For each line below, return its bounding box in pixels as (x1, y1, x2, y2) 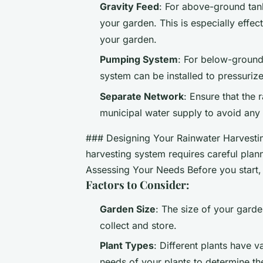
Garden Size (100, 203, 156, 215)
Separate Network (100, 90, 184, 102)
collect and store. (100, 219, 177, 231)
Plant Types (100, 240, 154, 252)
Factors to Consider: (86, 177, 189, 192)
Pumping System (100, 53, 178, 66)
